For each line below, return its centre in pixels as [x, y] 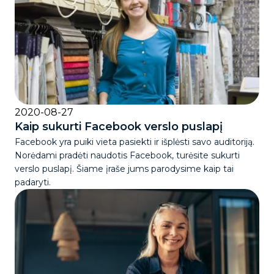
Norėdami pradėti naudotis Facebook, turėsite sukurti [127, 156]
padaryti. [33, 183]
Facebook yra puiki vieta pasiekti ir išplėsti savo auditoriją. [135, 142]
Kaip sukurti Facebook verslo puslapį [119, 127]
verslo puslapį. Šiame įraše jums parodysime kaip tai [124, 169]
